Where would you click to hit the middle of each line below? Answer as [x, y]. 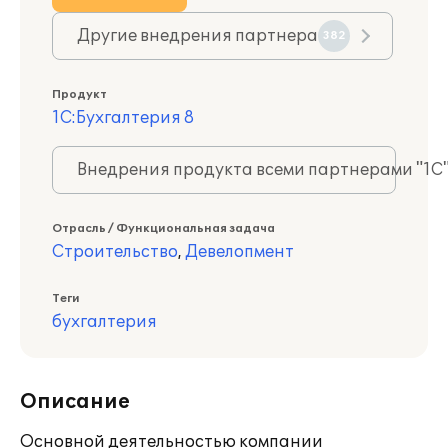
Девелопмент [239, 252]
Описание [75, 402]
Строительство [115, 252]
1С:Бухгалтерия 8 [123, 118]
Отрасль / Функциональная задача [163, 228]
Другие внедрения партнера [197, 36]
